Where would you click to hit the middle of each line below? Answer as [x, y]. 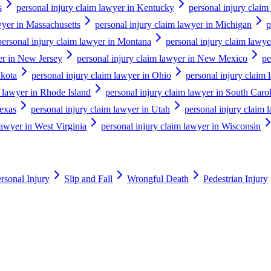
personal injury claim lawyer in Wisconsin [181, 126]
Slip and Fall [88, 179]
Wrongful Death [158, 179]
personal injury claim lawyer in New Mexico [162, 58]
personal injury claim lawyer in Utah [100, 109]
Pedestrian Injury [236, 179]
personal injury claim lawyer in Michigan [173, 24]
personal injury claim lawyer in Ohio [101, 75]
